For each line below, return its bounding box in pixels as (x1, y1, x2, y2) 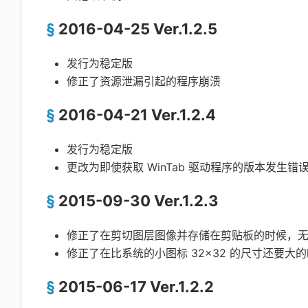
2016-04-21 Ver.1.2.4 (58, 105, 216, 124)
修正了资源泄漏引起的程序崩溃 (67, 74, 221, 88)
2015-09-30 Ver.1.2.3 (58, 191, 219, 210)
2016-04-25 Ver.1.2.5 (58, 19, 217, 38)
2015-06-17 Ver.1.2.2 (58, 277, 214, 296)
